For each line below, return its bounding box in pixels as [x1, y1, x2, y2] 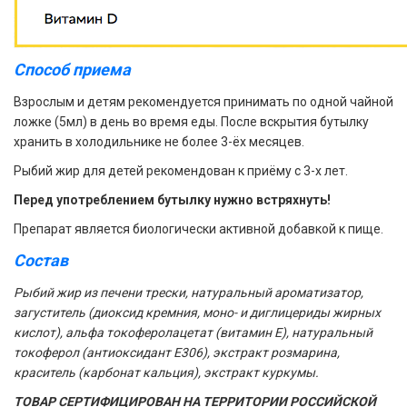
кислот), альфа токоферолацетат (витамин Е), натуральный [14, 325, 372, 340]
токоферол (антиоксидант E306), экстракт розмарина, [14, 345, 340, 360]
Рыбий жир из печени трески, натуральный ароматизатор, [14, 285, 363, 300]
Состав [14, 251, 68, 270]
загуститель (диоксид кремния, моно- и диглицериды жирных [14, 305, 381, 320]
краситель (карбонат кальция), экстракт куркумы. [14, 365, 319, 380]
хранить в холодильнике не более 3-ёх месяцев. [14, 134, 304, 149]
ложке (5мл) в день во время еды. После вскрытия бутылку [14, 114, 369, 129]
